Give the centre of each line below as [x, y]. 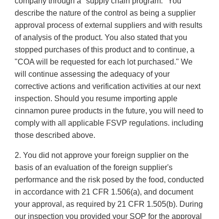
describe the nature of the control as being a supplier [105, 13]
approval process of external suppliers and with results [109, 25]
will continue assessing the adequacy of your [92, 74]
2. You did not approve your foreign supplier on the [102, 155]
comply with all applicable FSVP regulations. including [109, 123]
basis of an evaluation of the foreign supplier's [94, 168]
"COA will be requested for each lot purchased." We [104, 62]
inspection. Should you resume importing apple [96, 99]
